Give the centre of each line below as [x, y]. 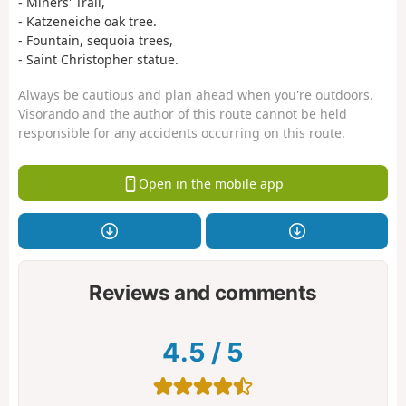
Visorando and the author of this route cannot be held [183, 113]
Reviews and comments [203, 292]
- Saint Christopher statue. [98, 60]
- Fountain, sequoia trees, [96, 41]
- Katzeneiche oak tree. [87, 22]
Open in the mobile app [211, 183]
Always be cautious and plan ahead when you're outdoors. [196, 94]
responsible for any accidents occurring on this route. [182, 132]
